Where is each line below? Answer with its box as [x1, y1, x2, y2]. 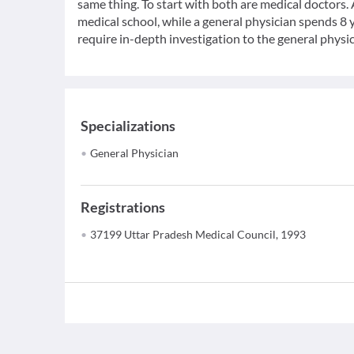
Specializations [81, 117, 175, 134]
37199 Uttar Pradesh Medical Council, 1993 [90, 228, 306, 241]
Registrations [81, 198, 165, 216]
